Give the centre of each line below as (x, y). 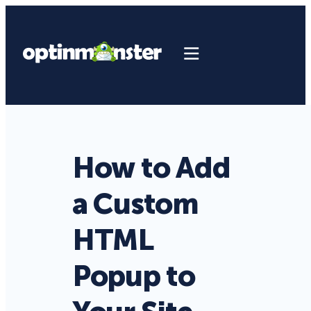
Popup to (134, 277)
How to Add (151, 168)
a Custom (135, 204)
